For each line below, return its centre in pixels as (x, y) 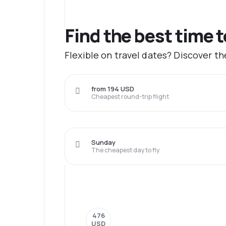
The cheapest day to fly (125, 150)
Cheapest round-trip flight (130, 97)
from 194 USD (113, 89)
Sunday (103, 143)
